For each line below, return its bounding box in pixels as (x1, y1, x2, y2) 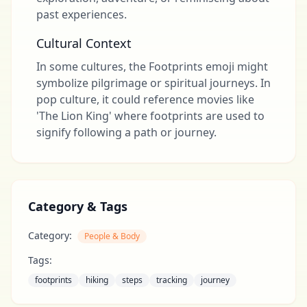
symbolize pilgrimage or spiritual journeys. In (36, 75, 271, 90)
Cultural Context (36, 35, 132, 51)
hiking (86, 274, 108, 286)
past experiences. (36, 7, 127, 22)
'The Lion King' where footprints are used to (36, 108, 265, 123)
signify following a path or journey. (36, 125, 217, 140)
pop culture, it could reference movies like (36, 92, 254, 107)
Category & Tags (28, 198, 127, 214)
